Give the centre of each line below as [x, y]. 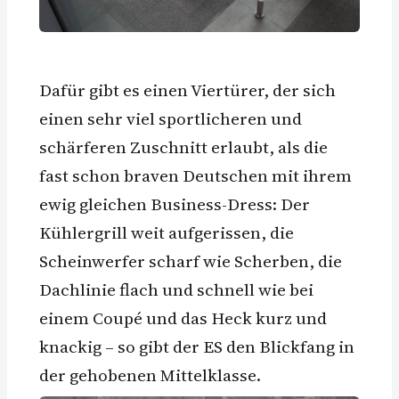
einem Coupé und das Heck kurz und [183, 318]
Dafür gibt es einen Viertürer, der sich [187, 90]
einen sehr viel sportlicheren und [171, 118]
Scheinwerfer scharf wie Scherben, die [191, 261]
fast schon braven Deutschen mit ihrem [195, 175]
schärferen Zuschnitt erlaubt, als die [183, 147]
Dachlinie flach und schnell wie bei [176, 289]
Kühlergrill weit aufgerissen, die [167, 232]
